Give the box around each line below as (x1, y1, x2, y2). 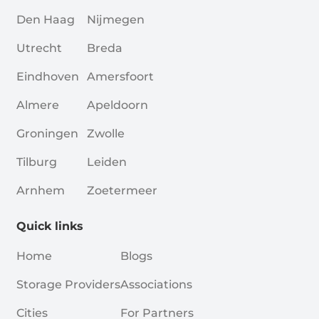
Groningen (16, 126, 78, 140)
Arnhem (16, 183, 65, 197)
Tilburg (16, 155, 57, 169)
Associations (120, 277, 192, 291)
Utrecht (16, 41, 62, 55)
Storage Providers (16, 277, 120, 291)
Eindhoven (16, 69, 79, 83)
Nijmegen (86, 12, 145, 26)
